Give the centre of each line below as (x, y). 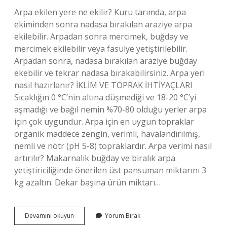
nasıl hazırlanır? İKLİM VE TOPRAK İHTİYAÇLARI (103, 85)
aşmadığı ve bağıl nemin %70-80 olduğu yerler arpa (110, 109)
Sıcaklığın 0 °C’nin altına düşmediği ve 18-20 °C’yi (105, 97)
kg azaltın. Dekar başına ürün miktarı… (87, 182)
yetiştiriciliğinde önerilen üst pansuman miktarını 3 (110, 170)
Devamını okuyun (49, 216)
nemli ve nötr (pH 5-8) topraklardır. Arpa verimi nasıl (113, 146)
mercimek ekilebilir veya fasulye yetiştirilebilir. (101, 49)
